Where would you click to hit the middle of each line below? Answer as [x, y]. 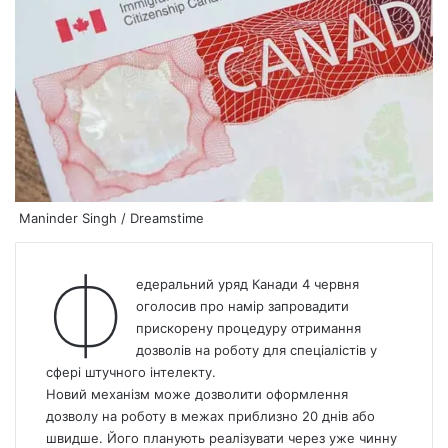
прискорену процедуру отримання [248, 327]
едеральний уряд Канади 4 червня [247, 283]
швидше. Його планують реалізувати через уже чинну [221, 437]
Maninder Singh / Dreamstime [109, 217]
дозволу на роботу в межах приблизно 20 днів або [210, 415]
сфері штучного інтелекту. [131, 371]
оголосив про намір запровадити [242, 305]
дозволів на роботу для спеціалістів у [256, 349]
